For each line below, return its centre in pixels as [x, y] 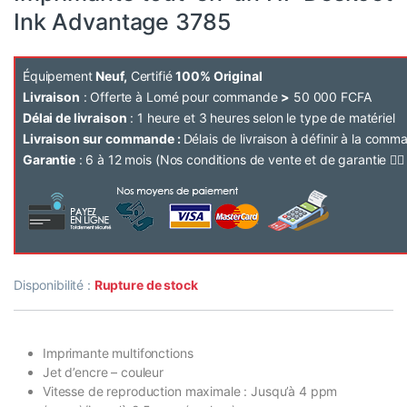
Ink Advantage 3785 [123, 22]
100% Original [219, 76]
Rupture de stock [146, 285]
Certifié [151, 76]
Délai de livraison [75, 118]
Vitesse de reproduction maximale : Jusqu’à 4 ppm [190, 392]
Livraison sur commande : [103, 139]
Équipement [60, 76]
